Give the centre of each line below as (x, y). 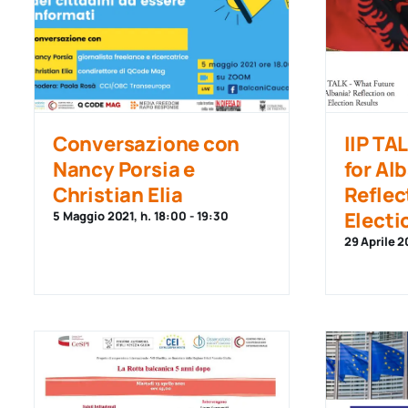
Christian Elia (117, 195)
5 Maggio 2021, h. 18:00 (119, 216)
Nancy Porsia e (123, 169)
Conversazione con (146, 144)
